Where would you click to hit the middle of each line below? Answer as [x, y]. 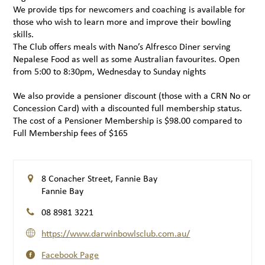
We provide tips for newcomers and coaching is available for [130, 9]
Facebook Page [70, 255]
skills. [24, 34]
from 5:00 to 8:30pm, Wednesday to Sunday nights [110, 71]
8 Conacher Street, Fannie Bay [100, 178]
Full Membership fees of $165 [71, 133]
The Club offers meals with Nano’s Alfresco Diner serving [122, 46]
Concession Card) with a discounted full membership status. [128, 108]
